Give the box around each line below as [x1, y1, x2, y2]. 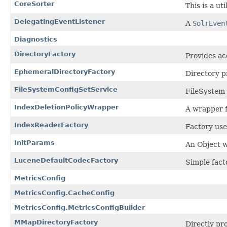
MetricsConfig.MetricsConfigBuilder [14, 204, 145, 212]
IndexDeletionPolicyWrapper [14, 103, 119, 111]
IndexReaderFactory [14, 121, 88, 129]
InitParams [14, 139, 55, 147]
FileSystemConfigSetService [14, 86, 118, 94]
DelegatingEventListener [14, 18, 105, 26]
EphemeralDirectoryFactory [14, 68, 115, 76]
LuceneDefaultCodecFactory [14, 157, 118, 165]
